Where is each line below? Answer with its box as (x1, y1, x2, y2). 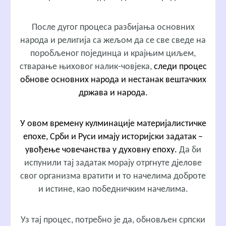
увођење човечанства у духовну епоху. (25, 145, 177, 155)
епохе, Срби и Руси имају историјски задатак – (23, 132, 203, 142)
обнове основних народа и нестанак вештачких (20, 75, 206, 85)
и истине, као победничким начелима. (38, 184, 188, 194)
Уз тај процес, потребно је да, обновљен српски (21, 215, 205, 225)
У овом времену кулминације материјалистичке (20, 119, 206, 129)
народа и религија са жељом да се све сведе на (20, 36, 206, 46)
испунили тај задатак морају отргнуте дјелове (24, 158, 202, 168)
